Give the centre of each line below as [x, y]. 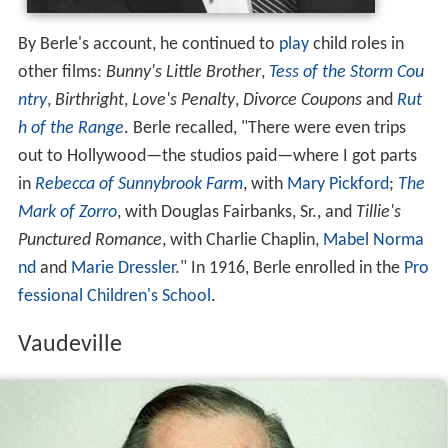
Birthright [89, 101]
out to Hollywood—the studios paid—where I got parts [217, 157]
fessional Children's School [114, 297]
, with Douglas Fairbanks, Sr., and [236, 213]
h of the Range [70, 129]
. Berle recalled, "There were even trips [264, 129]
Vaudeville [69, 344]
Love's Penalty [183, 101]
